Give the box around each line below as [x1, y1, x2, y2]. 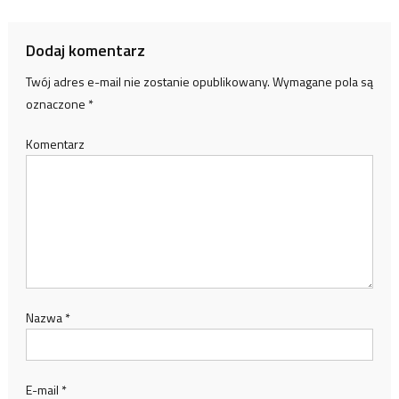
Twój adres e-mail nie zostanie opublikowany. [25, 72, 270, 92]
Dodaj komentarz [25, 38, 145, 63]
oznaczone [25, 94, 88, 114]
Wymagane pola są [269, 72, 373, 92]
